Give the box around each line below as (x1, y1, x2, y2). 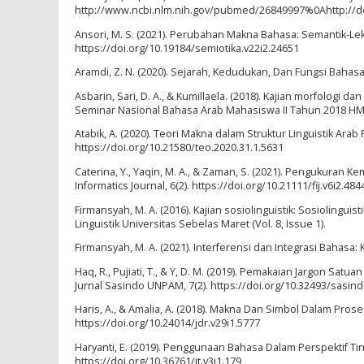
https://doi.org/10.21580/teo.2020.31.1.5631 (75, 141, 284, 155)
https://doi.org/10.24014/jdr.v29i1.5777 (75, 316, 260, 331)
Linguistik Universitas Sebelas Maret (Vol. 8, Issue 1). (75, 216, 326, 231)
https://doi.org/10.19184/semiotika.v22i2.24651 (75, 41, 299, 55)
